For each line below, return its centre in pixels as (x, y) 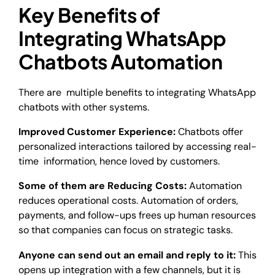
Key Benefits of (90, 15)
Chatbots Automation (121, 62)
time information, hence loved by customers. (119, 161)
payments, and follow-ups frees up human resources (137, 215)
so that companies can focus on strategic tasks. (126, 230)
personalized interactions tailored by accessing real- (137, 147)
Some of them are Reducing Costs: (104, 186)
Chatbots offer (209, 132)
